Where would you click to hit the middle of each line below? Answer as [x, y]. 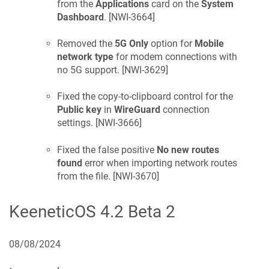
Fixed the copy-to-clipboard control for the [145, 97]
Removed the [86, 43]
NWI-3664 [132, 17]
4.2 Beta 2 [136, 212]
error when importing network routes [160, 163]
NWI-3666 [119, 123]
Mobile [209, 43]
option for [171, 43]
